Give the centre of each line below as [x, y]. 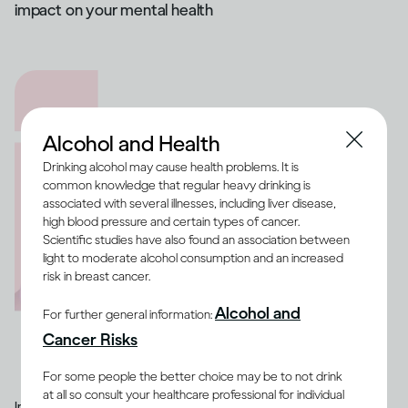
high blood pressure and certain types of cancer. [171, 222]
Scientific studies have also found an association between [196, 240]
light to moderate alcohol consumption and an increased [193, 258]
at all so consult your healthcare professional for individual [194, 395]
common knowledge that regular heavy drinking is [177, 185]
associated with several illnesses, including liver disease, [189, 204]
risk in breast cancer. [97, 276]
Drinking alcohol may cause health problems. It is [171, 167]
